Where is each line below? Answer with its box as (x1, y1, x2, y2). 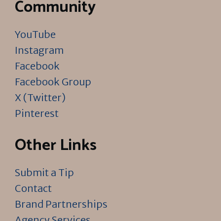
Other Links (15, 133, 97, 158)
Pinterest (15, 107, 59, 119)
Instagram (15, 44, 64, 56)
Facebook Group (15, 75, 91, 88)
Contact (15, 182, 52, 194)
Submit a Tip (15, 166, 74, 179)
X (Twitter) (15, 91, 66, 104)
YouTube (15, 28, 56, 40)
